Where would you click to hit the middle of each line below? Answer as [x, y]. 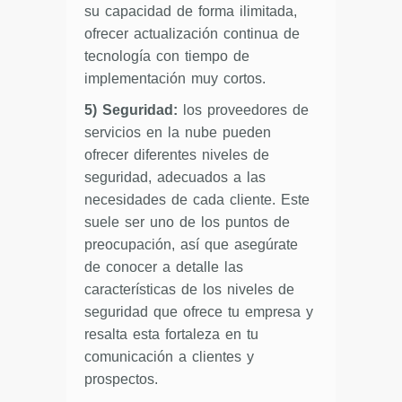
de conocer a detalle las [164, 267]
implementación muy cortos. [175, 78]
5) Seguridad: [131, 109]
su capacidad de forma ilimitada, [191, 11]
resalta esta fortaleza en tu [171, 334]
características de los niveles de [189, 289]
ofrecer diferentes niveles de [177, 154]
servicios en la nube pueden [178, 132]
